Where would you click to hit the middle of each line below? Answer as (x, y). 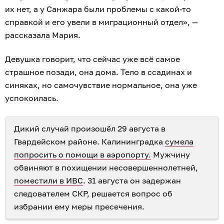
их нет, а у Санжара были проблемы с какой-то (98, 9)
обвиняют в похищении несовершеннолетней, (106, 168)
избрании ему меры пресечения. (80, 207)
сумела (179, 142)
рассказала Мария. (43, 35)
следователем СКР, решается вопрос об (93, 194)
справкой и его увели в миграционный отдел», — (101, 22)
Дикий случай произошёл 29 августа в (90, 129)
